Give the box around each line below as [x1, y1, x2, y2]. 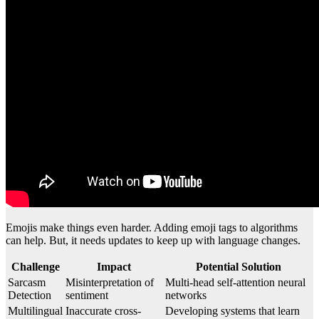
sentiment [66, 288, 108, 301]
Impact [97, 260, 131, 273]
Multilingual [8, 304, 63, 317]
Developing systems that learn [165, 304, 300, 317]
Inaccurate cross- [66, 304, 141, 317]
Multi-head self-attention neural [165, 276, 305, 288]
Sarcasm [8, 276, 46, 288]
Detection [8, 288, 51, 301]
